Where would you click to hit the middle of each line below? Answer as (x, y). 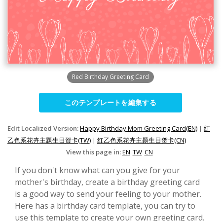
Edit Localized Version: (44, 128)
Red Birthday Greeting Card (110, 76)
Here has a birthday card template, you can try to (105, 205)
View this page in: (94, 152)
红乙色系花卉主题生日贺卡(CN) (142, 140)
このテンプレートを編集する (110, 102)
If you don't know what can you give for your (97, 170)
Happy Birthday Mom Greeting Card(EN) (139, 128)
